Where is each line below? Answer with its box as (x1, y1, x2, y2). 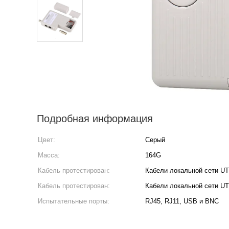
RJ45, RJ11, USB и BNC (145, 197, 219, 205)
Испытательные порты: (38, 197, 109, 205)
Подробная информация (37, 113, 153, 124)
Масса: (38, 151, 60, 159)
